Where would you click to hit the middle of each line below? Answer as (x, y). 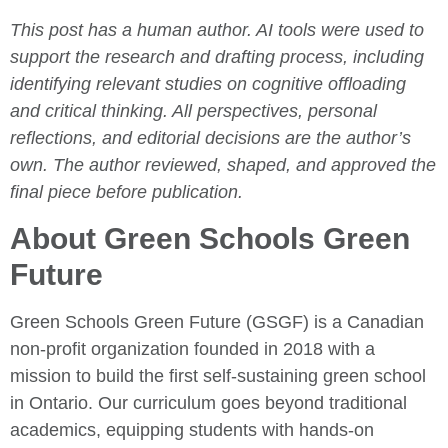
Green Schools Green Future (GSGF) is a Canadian (217, 321)
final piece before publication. (126, 192)
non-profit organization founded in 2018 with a (192, 348)
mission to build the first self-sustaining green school (218, 375)
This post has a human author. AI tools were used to (217, 30)
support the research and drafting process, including (217, 57)
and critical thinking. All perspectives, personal (193, 111)
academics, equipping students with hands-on (192, 429)
